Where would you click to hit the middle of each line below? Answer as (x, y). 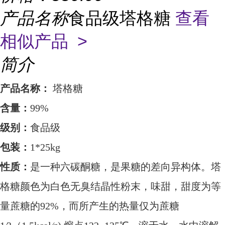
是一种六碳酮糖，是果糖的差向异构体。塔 (126, 167)
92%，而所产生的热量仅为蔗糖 (110, 206)
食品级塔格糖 (122, 18)
